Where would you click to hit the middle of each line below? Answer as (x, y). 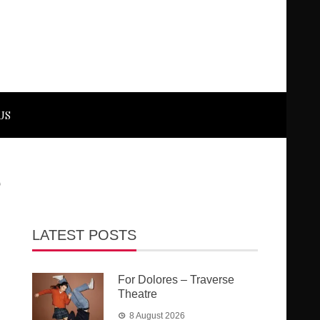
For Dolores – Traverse (176, 280)
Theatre (138, 294)
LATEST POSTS (85, 235)
